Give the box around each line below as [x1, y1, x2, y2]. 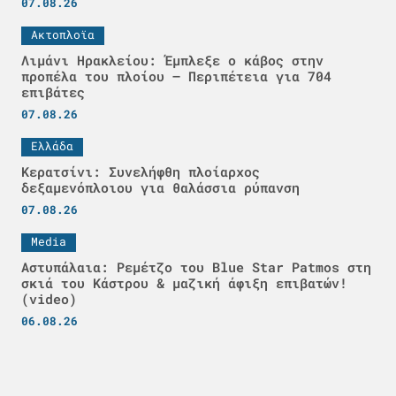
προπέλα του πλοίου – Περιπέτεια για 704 [21, 66, 331, 85]
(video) [21, 289, 77, 308]
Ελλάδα [31, 137, 73, 154]
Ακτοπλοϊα [31, 26, 95, 42]
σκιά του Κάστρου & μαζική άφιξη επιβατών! [21, 273, 347, 292]
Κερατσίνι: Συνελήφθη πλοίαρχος [21, 162, 260, 180]
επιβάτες [21, 82, 85, 101]
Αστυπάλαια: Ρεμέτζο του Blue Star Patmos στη [21, 257, 371, 276]
